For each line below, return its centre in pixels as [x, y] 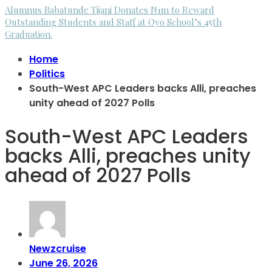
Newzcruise [58, 249]
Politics [47, 74]
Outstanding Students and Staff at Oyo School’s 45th [113, 22]
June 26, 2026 [63, 263]
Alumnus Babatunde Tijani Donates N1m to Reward [110, 10]
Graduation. [29, 34]
